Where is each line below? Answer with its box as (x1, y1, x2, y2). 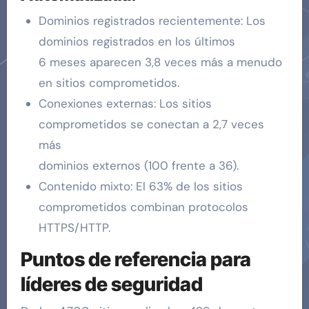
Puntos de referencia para (20, 247, 251, 271)
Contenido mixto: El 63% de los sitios (38, 178, 243, 194)
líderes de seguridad (20, 272, 203, 296)
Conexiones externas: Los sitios (38, 95, 212, 111)
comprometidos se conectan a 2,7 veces (38, 116, 264, 132)
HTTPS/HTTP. (38, 219, 110, 235)
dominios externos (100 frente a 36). (38, 157, 239, 173)
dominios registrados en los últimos (38, 33, 235, 49)
